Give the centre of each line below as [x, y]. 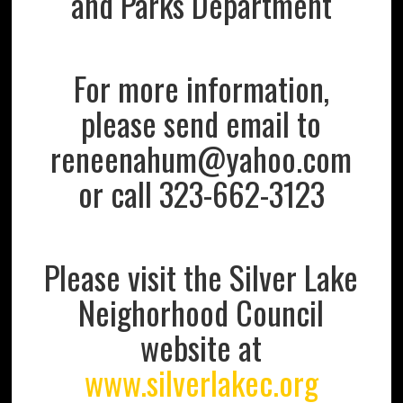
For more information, [201, 87]
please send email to [201, 122]
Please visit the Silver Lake [201, 276]
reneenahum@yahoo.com [201, 157]
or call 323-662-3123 [201, 193]
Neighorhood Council [201, 311]
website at [201, 346]
